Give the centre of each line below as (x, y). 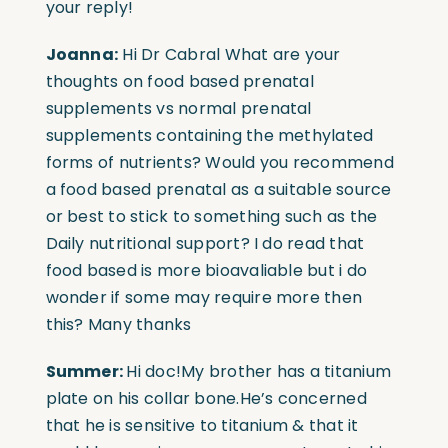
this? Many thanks (118, 324)
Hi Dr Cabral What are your (229, 54)
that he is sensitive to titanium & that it (202, 425)
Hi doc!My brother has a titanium (259, 371)
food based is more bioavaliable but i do (206, 270)
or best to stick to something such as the (211, 216)
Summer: (86, 371)
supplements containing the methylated (209, 135)
